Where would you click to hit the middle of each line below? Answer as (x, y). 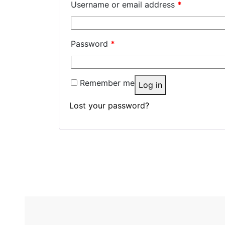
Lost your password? (109, 105)
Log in (150, 85)
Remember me (107, 83)
